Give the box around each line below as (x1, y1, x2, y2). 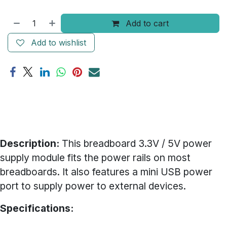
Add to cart (123, 18, 169, 28)
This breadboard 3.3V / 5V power (59, 137, 212, 149)
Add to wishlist (31, 37, 86, 48)
